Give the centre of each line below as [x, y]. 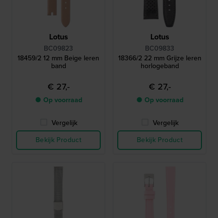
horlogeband [160, 66]
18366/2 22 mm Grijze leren [160, 58]
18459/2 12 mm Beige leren [51, 58]
